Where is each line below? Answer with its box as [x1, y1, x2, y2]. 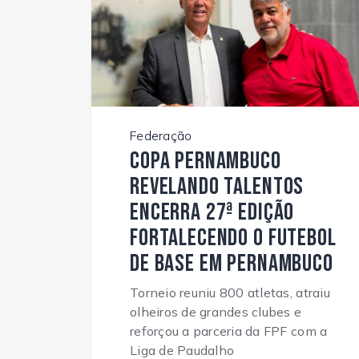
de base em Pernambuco [130, 248, 333, 278]
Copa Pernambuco [130, 146, 281, 175]
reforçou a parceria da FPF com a [130, 322, 328, 339]
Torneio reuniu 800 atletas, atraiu [130, 284, 330, 301]
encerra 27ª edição [130, 197, 295, 227]
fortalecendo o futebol [130, 223, 337, 252]
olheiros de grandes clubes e [130, 303, 302, 320]
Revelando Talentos [130, 171, 305, 201]
